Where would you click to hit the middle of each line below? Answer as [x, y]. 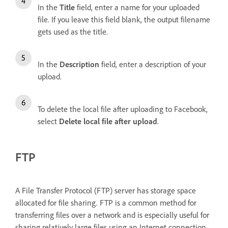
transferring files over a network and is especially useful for [112, 215]
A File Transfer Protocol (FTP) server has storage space [106, 190]
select [48, 121]
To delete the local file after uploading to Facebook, [123, 109]
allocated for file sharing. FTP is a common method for [106, 202]
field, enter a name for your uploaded [137, 7]
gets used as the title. [73, 31]
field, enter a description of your [153, 64]
